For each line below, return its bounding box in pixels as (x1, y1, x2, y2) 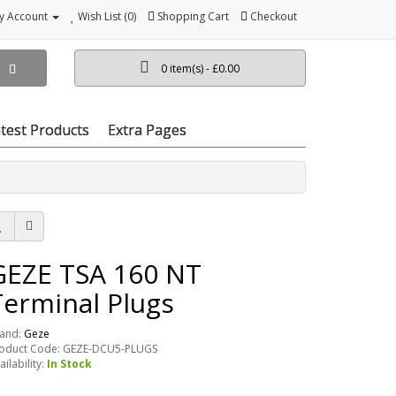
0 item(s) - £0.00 (161, 61, 240, 76)
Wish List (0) (78, 9, 136, 24)
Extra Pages (108, 119, 187, 140)
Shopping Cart (157, 9, 229, 24)
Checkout (250, 9, 297, 24)
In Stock (47, 355, 92, 371)
